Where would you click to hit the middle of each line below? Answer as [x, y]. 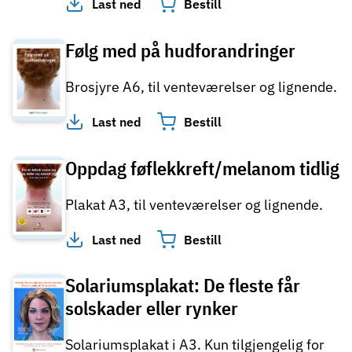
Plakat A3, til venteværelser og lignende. [194, 204]
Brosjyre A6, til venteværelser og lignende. [201, 86]
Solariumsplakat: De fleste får [183, 286]
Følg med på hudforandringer [180, 50]
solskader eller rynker [152, 308]
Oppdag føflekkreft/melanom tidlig [202, 168]
